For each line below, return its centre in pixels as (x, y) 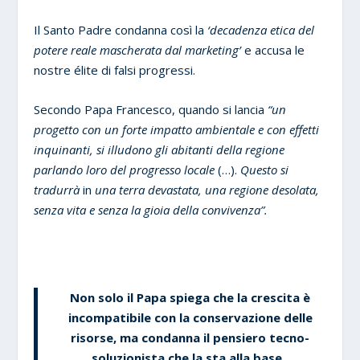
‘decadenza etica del (261, 29)
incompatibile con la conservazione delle (190, 317)
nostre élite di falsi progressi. (115, 70)
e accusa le (275, 49)
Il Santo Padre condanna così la (121, 29)
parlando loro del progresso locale (126, 169)
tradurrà (57, 189)
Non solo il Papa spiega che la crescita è (190, 297)
